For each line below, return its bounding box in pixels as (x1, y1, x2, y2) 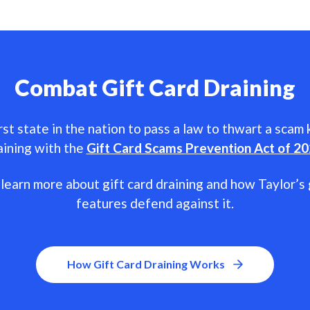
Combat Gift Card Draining (15, 73, 295, 101)
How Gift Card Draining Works (67, 257, 225, 271)
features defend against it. (76, 194, 234, 211)
